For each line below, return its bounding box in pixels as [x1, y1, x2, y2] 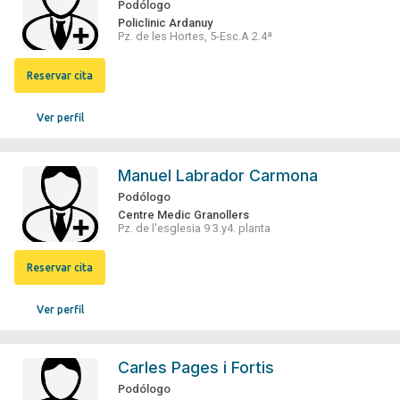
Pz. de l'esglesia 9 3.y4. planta [118, 221, 271, 236]
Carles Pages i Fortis [118, 358, 275, 378]
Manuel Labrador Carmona [118, 166, 319, 186]
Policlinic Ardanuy [118, 16, 213, 30]
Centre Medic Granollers [118, 208, 250, 222]
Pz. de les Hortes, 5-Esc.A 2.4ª [118, 29, 273, 44]
